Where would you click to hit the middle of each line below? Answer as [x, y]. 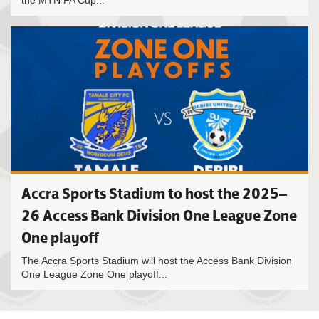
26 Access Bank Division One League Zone [159, 215]
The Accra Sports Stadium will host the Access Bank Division [157, 261]
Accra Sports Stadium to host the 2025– [154, 193]
